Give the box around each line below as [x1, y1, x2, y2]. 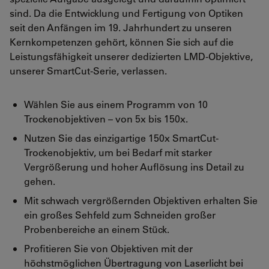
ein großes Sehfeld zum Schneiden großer [24, 208, 216, 221]
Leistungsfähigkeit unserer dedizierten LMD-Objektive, [10, 49, 253, 62]
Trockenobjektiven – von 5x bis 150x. [24, 112, 188, 125]
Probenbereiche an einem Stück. [24, 222, 169, 235]
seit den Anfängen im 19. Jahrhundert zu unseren [10, 20, 232, 34]
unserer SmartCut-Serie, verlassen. [10, 64, 167, 77]
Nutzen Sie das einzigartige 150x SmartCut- [24, 131, 219, 144]
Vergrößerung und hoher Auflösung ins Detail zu [24, 160, 244, 173]
